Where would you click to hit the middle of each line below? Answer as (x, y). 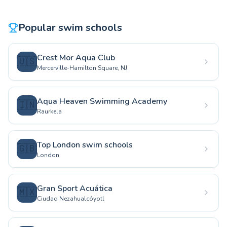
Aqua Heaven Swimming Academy (102, 101)
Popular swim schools (70, 28)
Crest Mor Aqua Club (76, 58)
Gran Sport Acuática (75, 188)
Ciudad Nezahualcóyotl (71, 199)
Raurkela (49, 111)
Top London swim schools (85, 145)
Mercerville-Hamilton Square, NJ (82, 68)
